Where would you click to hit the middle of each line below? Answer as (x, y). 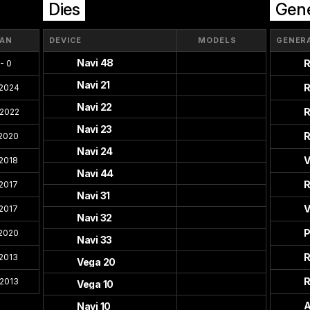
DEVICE (65, 40)
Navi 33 (94, 240)
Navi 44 (95, 173)
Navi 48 (95, 63)
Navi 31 (93, 195)
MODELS (217, 40)
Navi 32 (94, 218)
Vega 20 (96, 262)
